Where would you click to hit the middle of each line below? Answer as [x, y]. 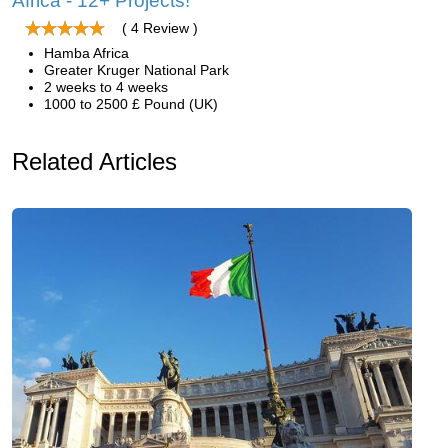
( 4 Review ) [160, 28]
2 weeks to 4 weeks [106, 87]
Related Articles [94, 161]
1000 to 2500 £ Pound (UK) [131, 104]
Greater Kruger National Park [136, 70]
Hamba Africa [86, 53]
